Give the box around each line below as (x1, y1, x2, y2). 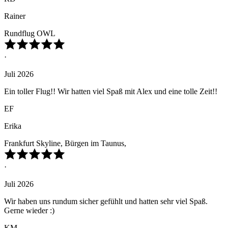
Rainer (4, 12, 25, 21)
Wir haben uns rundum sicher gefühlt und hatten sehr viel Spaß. (4, 197, 208, 206)
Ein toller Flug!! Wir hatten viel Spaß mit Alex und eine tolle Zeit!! (4, 87, 217, 96)
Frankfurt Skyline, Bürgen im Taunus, (4, 139, 126, 148)
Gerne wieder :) (4, 206, 54, 215)
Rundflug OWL (4, 29, 55, 38)
